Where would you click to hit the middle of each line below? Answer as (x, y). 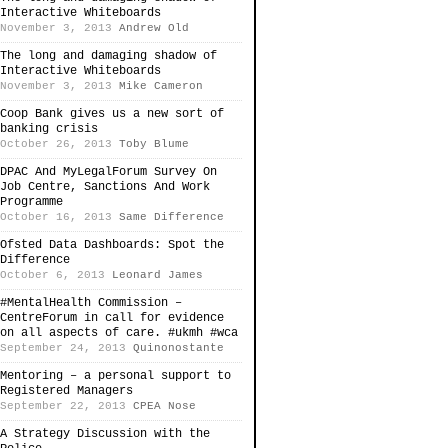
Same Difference (171, 217)
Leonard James (157, 275)
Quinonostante (178, 348)
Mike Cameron (161, 86)
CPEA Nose (164, 406)
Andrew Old (154, 28)
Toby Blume (154, 144)
